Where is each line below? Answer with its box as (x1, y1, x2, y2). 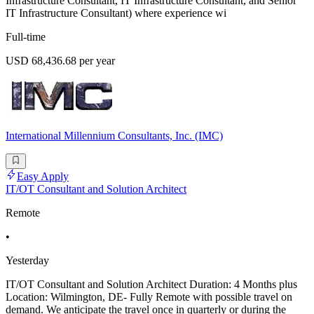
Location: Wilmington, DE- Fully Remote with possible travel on (6, 291, 292, 303)
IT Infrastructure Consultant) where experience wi (6, 7, 226, 20)
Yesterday (6, 254, 49, 267)
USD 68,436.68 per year (6, 55, 115, 67)
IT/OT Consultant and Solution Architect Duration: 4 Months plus (6, 278, 297, 291)
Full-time (6, 31, 46, 43)
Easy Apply (17, 170, 69, 183)
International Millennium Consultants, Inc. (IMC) (6, 130, 223, 142)
